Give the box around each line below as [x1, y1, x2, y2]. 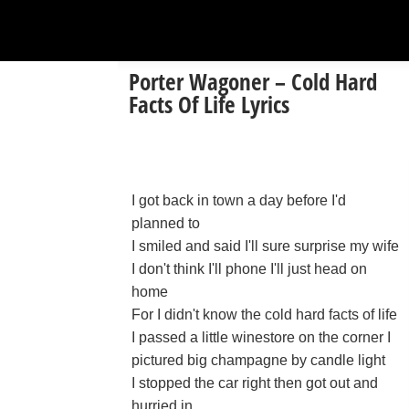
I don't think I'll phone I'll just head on [131, 261, 367, 277]
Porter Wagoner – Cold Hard [129, 66, 377, 97]
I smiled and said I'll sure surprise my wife [131, 238, 399, 254]
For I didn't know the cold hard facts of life [131, 307, 397, 322]
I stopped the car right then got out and [131, 375, 378, 391]
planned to [131, 215, 200, 231]
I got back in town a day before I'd [131, 193, 346, 208]
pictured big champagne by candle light [131, 352, 385, 368]
